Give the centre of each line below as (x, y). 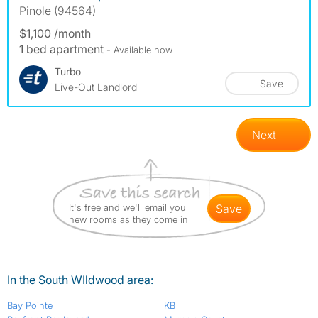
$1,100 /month (55, 34)
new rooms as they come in (128, 220)
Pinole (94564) (57, 11)
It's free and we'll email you (127, 208)
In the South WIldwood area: (80, 280)
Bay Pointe (30, 306)
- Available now (139, 50)
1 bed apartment (63, 49)
